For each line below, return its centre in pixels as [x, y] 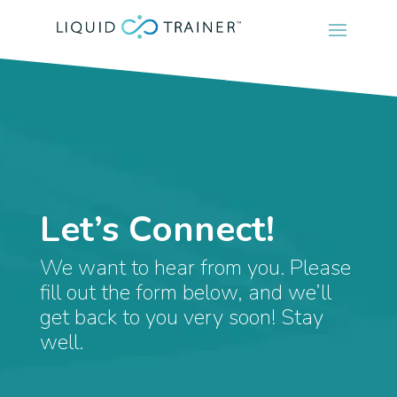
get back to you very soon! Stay [181, 318]
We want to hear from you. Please [195, 268]
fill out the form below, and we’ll [185, 293]
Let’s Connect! [157, 230]
